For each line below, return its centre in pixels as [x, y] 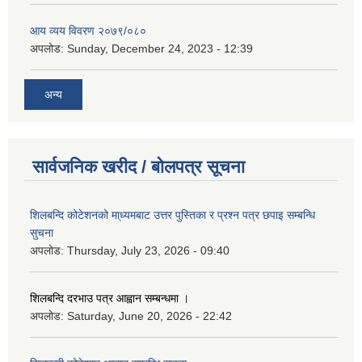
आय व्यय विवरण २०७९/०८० [88, 31]
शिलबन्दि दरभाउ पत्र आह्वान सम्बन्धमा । [109, 298]
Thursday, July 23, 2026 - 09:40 [148, 250]
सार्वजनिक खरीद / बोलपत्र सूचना [139, 166]
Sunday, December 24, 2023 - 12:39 [160, 49]
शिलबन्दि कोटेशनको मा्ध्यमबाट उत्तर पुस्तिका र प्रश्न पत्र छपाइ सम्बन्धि [173, 215]
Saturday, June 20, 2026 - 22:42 [149, 316]
